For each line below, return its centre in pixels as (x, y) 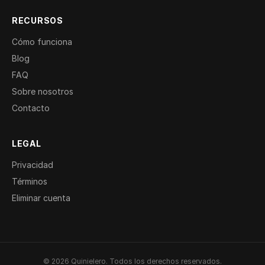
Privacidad (33, 165)
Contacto (31, 108)
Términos (30, 182)
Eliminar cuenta (41, 198)
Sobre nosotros (43, 92)
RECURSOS (38, 21)
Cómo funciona (42, 42)
